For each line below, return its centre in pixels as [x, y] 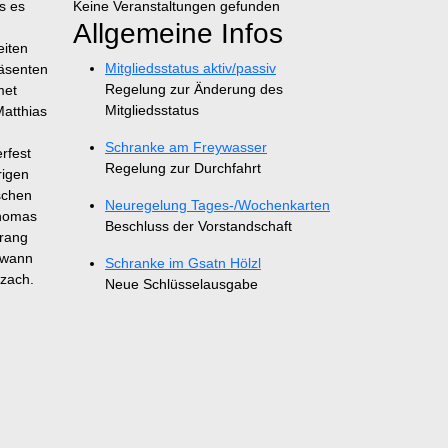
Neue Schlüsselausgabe [181, 284]
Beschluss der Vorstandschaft [198, 226]
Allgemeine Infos [178, 33]
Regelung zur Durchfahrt [183, 168]
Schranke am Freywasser [186, 147]
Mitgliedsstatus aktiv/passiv [190, 68]
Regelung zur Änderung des [194, 89]
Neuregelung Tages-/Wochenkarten [217, 205]
